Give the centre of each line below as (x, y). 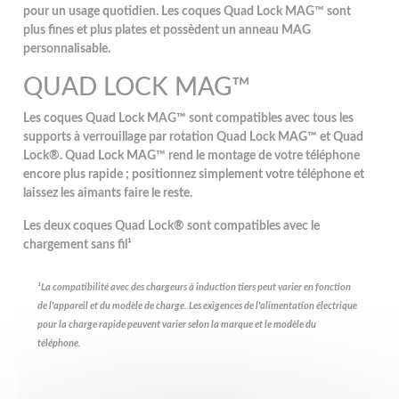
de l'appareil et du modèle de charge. (114, 307)
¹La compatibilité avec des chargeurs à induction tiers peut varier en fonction (195, 288)
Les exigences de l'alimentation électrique (273, 307)
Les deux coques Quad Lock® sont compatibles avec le (172, 226)
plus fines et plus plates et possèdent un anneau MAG (167, 30)
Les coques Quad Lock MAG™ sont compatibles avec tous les (189, 118)
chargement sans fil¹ (78, 244)
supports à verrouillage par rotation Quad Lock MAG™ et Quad (194, 137)
